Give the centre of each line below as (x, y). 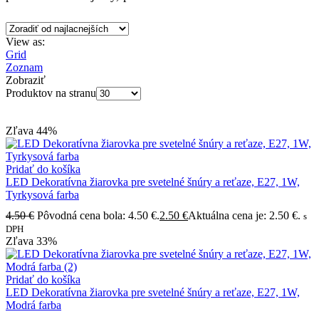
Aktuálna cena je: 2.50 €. (244, 216)
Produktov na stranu (51, 93)
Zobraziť (26, 80)
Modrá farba (33, 305)
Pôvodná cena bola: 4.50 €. (98, 216)
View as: (25, 41)
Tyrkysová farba (42, 194)
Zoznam (24, 67)
